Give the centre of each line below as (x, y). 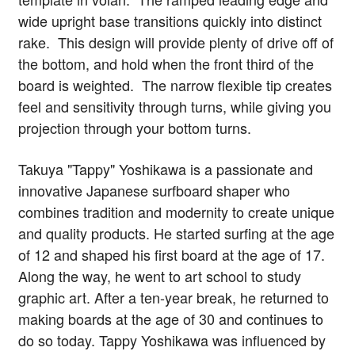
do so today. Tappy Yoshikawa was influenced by (172, 340)
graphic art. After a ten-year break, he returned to (174, 297)
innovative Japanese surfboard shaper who (154, 190)
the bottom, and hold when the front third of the (166, 63)
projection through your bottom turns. (139, 128)
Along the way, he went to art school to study (160, 276)
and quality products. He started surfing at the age (176, 233)
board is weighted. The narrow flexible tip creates (175, 85)
